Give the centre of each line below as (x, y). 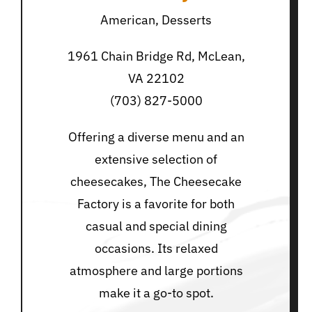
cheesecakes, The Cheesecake (156, 182)
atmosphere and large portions (156, 271)
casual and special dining (156, 226)
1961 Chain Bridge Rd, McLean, (156, 56)
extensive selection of (156, 159)
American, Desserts (156, 20)
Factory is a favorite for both (156, 204)
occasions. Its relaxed (156, 249)
